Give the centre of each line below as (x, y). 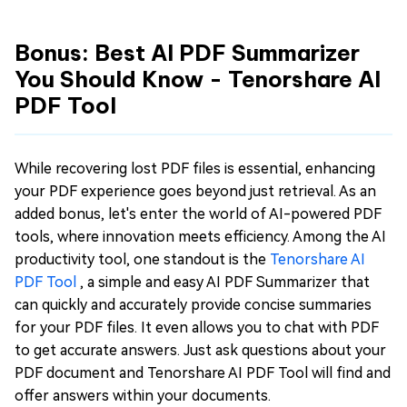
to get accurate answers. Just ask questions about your (200, 350)
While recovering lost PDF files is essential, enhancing (195, 168)
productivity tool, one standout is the (142, 259)
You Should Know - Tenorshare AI (198, 79)
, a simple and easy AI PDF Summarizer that (225, 282)
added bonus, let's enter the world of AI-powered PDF (198, 213)
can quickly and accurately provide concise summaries (193, 304)
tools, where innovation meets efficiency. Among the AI (200, 236)
